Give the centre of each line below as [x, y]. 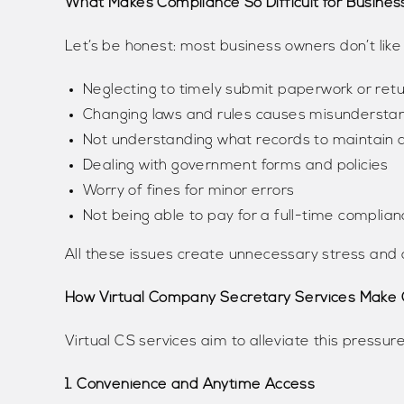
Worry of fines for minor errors [189, 192]
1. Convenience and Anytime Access [190, 386]
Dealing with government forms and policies [236, 166]
